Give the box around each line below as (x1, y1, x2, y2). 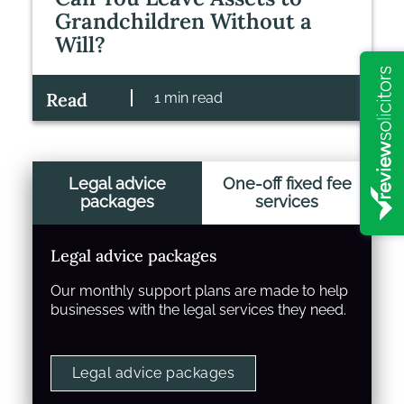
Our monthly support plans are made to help (50, 282, 348, 300)
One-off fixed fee (222, 174, 352, 194)
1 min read (154, 89, 223, 107)
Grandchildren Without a (55, 7, 312, 36)
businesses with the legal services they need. (50, 301, 346, 319)
